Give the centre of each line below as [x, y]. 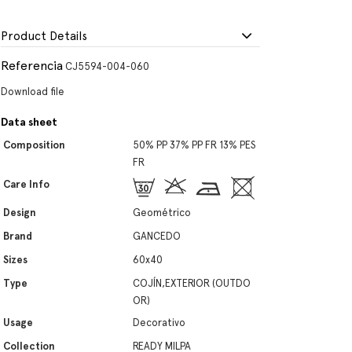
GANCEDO [157, 236]
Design [20, 213]
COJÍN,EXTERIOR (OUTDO [192, 283]
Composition [34, 145]
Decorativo [159, 323]
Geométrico [162, 213]
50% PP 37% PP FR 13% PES [194, 145]
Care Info [26, 184]
